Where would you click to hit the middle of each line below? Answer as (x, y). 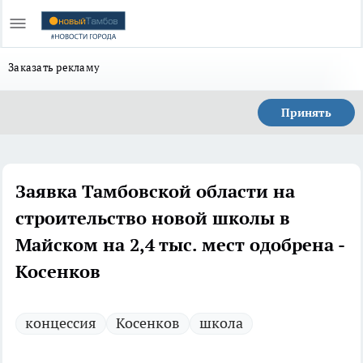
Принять (306, 113)
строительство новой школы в (153, 218)
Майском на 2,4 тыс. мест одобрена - (180, 245)
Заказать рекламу (54, 67)
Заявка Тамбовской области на (155, 191)
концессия (61, 323)
